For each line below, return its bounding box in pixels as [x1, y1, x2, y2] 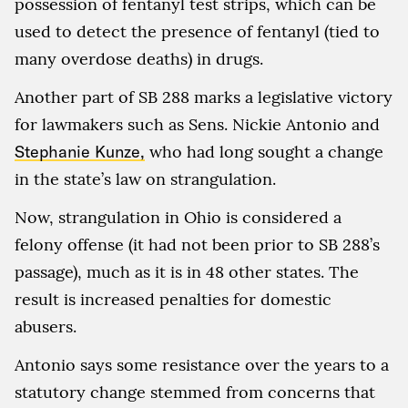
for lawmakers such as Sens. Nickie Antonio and [15, 113, 380, 135]
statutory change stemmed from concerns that [15, 381, 375, 403]
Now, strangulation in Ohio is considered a [15, 206, 342, 228]
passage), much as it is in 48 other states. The [15, 260, 359, 282]
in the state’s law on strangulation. [15, 168, 276, 189]
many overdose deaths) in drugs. [15, 47, 263, 69]
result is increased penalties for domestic [15, 288, 331, 310]
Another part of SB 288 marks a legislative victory [15, 86, 393, 107]
